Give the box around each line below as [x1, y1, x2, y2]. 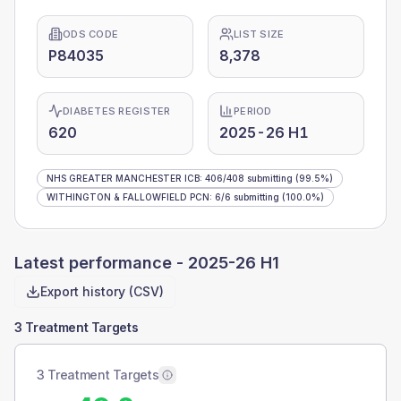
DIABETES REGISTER [63, 105, 171, 117]
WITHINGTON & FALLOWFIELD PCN [47, 192, 209, 202]
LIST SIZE [234, 28, 285, 40]
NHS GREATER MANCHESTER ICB [47, 173, 200, 183]
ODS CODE [63, 28, 119, 40]
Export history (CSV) [40, 284, 164, 299]
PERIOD [234, 105, 272, 117]
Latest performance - [14, 253, 188, 272]
